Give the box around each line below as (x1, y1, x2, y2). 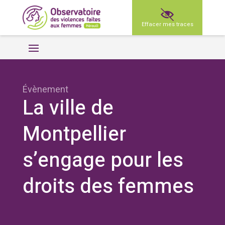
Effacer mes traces (141, 20, 193, 29)
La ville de (22, 93, 114, 123)
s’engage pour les (22, 146, 183, 175)
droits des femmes (22, 172, 194, 201)
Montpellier (22, 120, 126, 149)
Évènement (22, 83, 68, 96)
